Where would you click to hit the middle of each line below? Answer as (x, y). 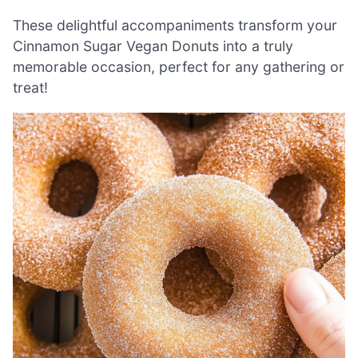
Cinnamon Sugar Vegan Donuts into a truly (153, 46)
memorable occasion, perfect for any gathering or (179, 67)
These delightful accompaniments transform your (175, 26)
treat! (30, 88)
